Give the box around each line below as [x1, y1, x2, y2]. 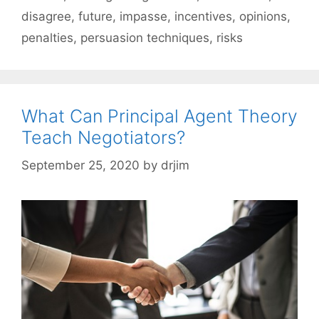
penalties [21, 31, 73, 45]
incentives [174, 9, 232, 23]
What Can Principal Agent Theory [21, 105, 298, 127]
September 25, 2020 [21, 157, 140, 172]
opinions [239, 9, 287, 23]
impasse [120, 9, 167, 23]
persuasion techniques [80, 31, 209, 45]
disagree [21, 9, 71, 23]
